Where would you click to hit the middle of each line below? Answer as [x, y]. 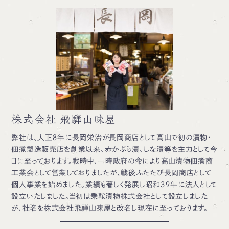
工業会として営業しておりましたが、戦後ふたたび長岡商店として [111, 173]
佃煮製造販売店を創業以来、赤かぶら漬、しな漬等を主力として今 [114, 149]
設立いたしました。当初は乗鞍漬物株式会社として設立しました [110, 196]
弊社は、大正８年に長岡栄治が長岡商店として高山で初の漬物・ [111, 137]
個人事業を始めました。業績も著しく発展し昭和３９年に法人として [114, 184]
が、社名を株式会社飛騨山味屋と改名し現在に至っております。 [110, 208]
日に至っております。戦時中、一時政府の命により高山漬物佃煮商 [112, 161]
